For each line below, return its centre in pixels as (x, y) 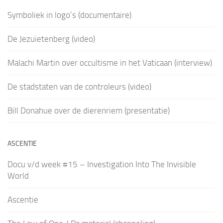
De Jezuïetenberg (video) (51, 39)
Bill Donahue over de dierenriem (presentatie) (89, 111)
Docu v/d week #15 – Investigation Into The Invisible (102, 165)
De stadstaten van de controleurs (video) (79, 87)
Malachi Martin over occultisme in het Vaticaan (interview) (110, 63)
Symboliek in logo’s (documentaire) (69, 15)
